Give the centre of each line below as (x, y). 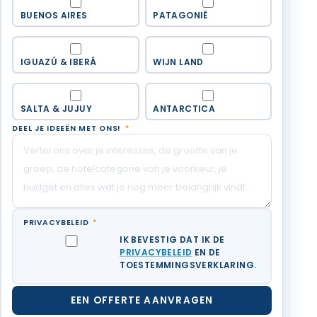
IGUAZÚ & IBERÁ (58, 62)
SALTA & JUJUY (56, 108)
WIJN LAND (178, 62)
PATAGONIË (180, 15)
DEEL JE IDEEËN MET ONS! (68, 128)
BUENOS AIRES (54, 15)
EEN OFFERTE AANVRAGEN (142, 300)
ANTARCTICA (184, 108)
